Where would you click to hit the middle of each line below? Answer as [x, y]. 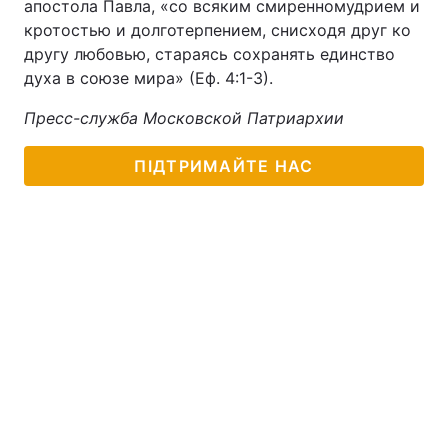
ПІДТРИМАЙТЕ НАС [224, 166]
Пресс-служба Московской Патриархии [184, 118]
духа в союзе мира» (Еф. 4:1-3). [151, 78]
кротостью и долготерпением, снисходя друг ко [217, 30]
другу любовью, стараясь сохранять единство [209, 54]
